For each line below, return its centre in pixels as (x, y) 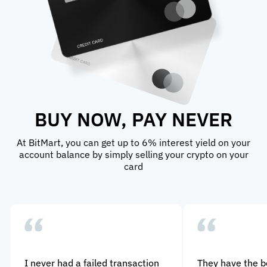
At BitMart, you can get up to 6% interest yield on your (133, 142)
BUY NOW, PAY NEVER (133, 119)
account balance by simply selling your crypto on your (133, 154)
